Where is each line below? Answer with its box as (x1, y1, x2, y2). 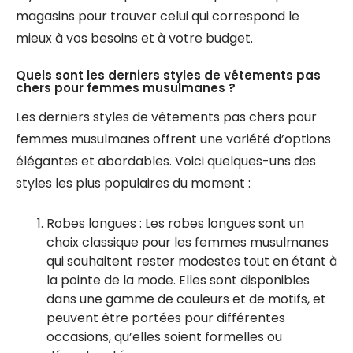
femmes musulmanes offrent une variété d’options (16, 130, 331, 148)
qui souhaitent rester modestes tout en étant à (46, 252, 337, 270)
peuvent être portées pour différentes (46, 309, 285, 327)
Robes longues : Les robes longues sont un (46, 214, 304, 232)
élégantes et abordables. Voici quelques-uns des (16, 152, 316, 170)
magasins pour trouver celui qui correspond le (16, 7, 299, 25)
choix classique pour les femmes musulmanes (46, 233, 329, 251)
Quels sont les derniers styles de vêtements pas (16, 67, 321, 84)
